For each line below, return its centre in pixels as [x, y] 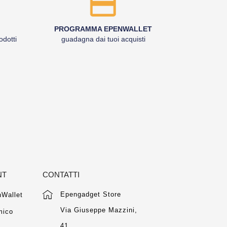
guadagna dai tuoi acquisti [103, 39]
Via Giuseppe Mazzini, [99, 210]
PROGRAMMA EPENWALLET [103, 29]
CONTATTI [61, 175]
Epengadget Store [90, 194]
